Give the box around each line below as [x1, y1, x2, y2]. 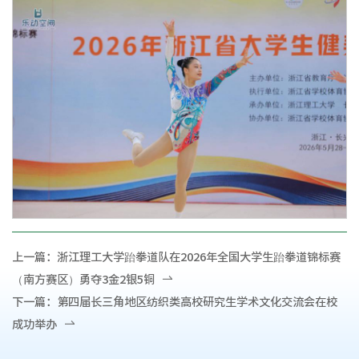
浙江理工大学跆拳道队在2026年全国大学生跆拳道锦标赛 [57, 247, 341, 265]
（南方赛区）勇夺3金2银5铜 [12, 269, 155, 288]
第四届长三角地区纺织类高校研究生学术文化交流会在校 [57, 292, 337, 310]
